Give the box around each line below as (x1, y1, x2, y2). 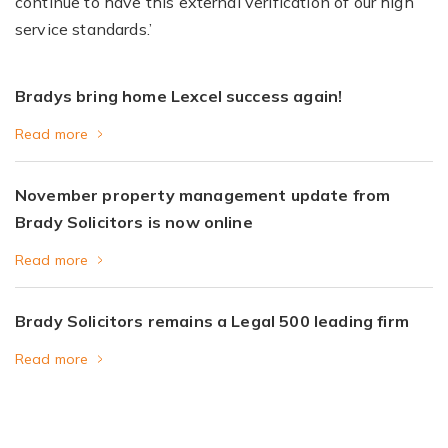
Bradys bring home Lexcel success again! (15, 86, 343, 106)
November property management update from (15, 185, 391, 205)
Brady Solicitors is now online (15, 212, 253, 232)
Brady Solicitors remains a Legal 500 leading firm (15, 311, 409, 331)
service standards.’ (15, 19, 153, 39)
